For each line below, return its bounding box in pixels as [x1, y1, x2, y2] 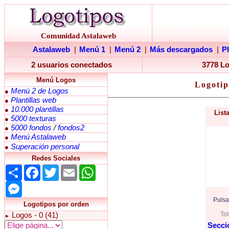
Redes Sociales [32, 154, 80, 162]
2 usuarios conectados [31, 61, 114, 69]
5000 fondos [11, 124, 52, 132]
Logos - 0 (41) [12, 211, 58, 219]
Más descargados [150, 45, 213, 54]
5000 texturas [11, 114, 56, 123]
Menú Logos [36, 76, 76, 84]
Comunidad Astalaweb [40, 32, 116, 40]
